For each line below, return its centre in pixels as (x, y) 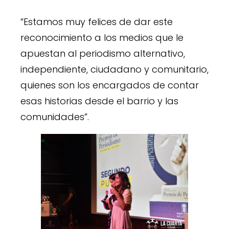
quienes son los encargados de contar (110, 85)
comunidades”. (57, 117)
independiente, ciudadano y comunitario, (114, 69)
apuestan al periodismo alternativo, (103, 53)
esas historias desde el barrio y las (99, 101)
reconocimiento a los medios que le (102, 37)
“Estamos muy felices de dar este (97, 21)
